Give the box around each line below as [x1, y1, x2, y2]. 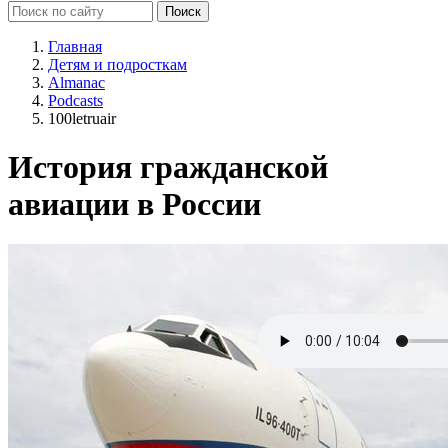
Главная [48, 37, 102, 55]
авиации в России [8, 185, 261, 222]
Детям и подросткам [48, 55, 187, 73]
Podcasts [48, 91, 103, 109]
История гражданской [8, 148, 328, 185]
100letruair [48, 109, 116, 127]
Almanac [48, 73, 105, 91]
